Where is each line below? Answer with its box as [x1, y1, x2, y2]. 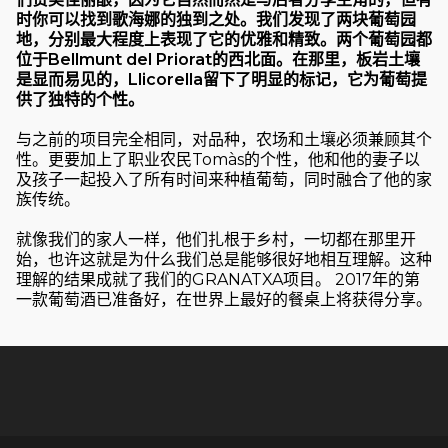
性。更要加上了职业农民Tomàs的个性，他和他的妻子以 [16, 149, 420, 169]
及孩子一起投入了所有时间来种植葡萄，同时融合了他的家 [16, 169, 432, 189]
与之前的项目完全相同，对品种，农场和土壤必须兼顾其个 [16, 129, 432, 149]
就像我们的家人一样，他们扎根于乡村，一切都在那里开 [16, 229, 416, 249]
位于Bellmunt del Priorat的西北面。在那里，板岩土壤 [16, 49, 420, 69]
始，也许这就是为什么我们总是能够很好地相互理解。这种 [16, 249, 432, 269]
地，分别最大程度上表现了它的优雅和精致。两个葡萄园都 [16, 29, 432, 49]
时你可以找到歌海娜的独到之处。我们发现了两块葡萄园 [16, 9, 416, 29]
